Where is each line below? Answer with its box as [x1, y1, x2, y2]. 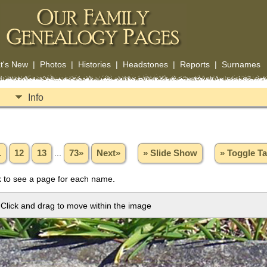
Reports [179, 60, 210, 69]
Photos [39, 60, 66, 69]
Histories [77, 60, 111, 69]
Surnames [221, 60, 260, 69]
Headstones [122, 60, 168, 69]
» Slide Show [143, 148, 197, 158]
